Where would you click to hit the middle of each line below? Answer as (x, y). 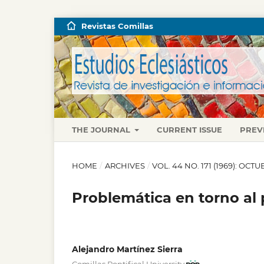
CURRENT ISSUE (190, 129)
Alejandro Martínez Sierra (127, 249)
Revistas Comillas (117, 26)
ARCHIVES (125, 165)
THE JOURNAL (102, 129)
